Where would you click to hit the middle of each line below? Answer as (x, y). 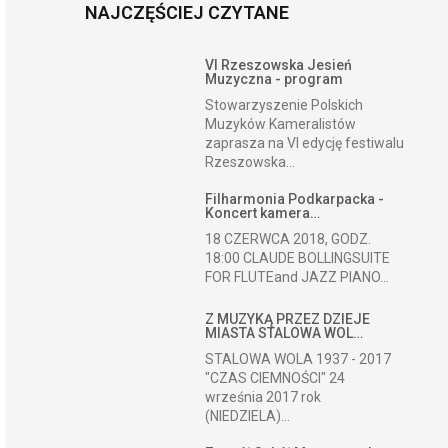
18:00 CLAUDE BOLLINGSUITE (298, 258)
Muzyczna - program (274, 79)
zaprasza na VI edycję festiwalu (305, 143)
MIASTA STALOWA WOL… (284, 333)
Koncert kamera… (263, 213)
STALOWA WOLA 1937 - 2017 (298, 359)
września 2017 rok (263, 397)
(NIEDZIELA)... (248, 416)
